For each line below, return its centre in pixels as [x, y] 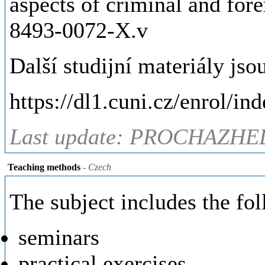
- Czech [96, 167]
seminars [59, 237]
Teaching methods [44, 167]
